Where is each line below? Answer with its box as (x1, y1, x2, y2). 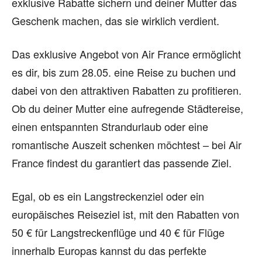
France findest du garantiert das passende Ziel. (12, 155, 232, 170)
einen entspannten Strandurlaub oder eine (12, 119, 208, 134)
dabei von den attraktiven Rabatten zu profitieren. (12, 82, 242, 98)
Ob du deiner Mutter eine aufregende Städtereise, (12, 101, 243, 116)
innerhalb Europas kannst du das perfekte (12, 243, 206, 258)
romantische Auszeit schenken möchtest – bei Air (12, 137, 242, 152)
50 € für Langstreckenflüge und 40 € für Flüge (12, 225, 225, 240)
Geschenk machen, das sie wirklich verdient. (12, 13, 222, 28)
